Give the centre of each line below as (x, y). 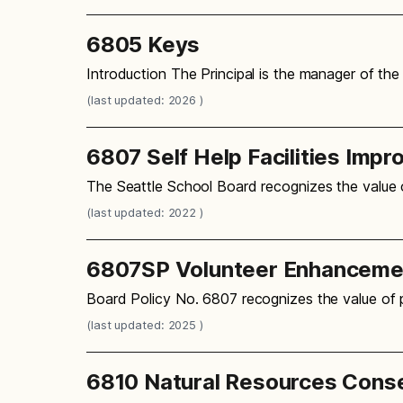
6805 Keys (143, 44)
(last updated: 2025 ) (145, 324)
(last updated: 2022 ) (145, 212)
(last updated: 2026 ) (145, 99)
